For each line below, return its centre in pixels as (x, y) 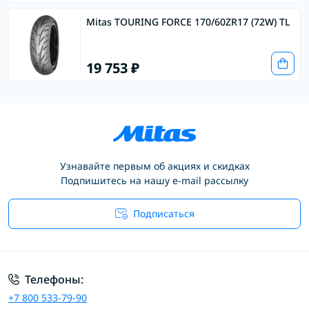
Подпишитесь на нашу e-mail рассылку (154, 181)
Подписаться (163, 214)
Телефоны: (54, 280)
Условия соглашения (116, 237)
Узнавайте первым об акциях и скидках (154, 166)
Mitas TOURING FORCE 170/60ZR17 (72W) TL (188, 22)
